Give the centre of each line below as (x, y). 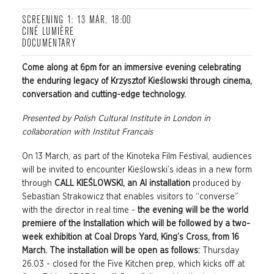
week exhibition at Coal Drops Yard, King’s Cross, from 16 (130, 237)
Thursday (220, 250)
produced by (217, 183)
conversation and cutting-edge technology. (104, 94)
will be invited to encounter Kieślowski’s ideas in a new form (137, 170)
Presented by (46, 119)
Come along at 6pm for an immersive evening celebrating (131, 68)
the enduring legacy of (66, 81)
